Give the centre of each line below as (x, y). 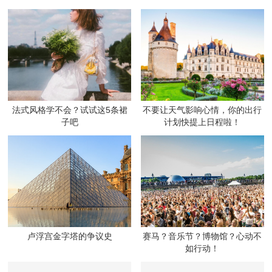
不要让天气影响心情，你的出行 (202, 110)
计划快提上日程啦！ (202, 122)
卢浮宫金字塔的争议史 (70, 236)
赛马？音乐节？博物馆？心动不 (202, 236)
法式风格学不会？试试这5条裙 (70, 110)
